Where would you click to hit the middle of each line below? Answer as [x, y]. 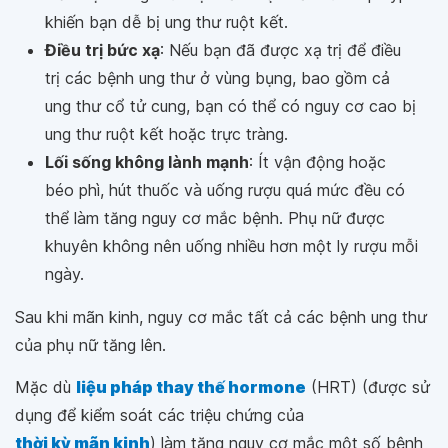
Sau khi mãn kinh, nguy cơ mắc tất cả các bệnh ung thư [221, 317]
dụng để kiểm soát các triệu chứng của [159, 415]
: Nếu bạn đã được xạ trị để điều [280, 50]
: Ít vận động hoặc [317, 162]
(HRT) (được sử [368, 387]
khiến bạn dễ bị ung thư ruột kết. [166, 22]
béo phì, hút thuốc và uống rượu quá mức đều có [225, 190]
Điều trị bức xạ [102, 50]
